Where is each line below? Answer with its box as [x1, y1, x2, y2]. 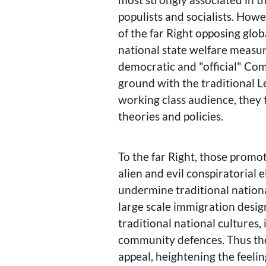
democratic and [118, 59, 199, 73]
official [203, 59, 237, 73]
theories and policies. [118, 109, 224, 123]
